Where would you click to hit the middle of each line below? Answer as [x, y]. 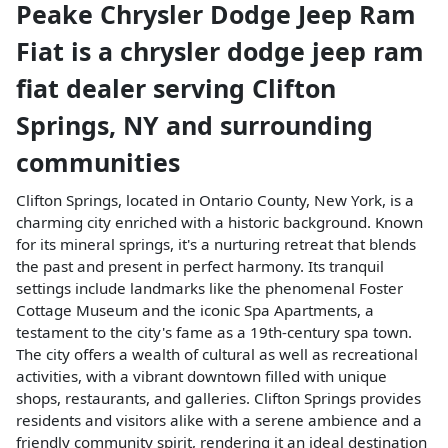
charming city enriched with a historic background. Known [219, 221]
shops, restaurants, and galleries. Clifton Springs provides [218, 397]
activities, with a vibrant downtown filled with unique [201, 375]
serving [202, 87]
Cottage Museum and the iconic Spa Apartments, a [195, 309]
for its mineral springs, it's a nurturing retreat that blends [216, 243]
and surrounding [266, 124]
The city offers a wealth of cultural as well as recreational [217, 353]
